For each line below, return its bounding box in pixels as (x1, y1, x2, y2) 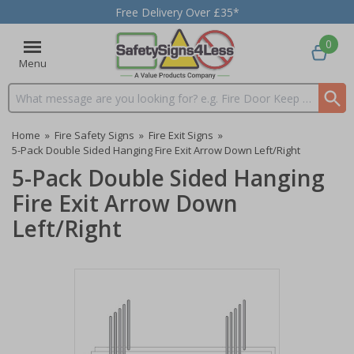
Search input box (9, 97, 94, 113)
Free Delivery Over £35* (115, 4, 239, 20)
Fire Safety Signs (55, 128, 134, 142)
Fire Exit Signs (149, 128, 213, 142)
